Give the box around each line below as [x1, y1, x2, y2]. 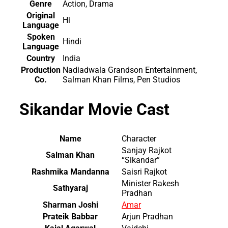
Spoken [26, 32, 55, 42]
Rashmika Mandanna [31, 167, 109, 177]
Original [26, 11, 55, 21]
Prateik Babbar [43, 212, 98, 222]
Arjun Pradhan [122, 212, 173, 222]
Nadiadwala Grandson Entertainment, [63, 65, 197, 75]
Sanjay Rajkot [122, 146, 172, 156]
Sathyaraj [52, 183, 88, 193]
